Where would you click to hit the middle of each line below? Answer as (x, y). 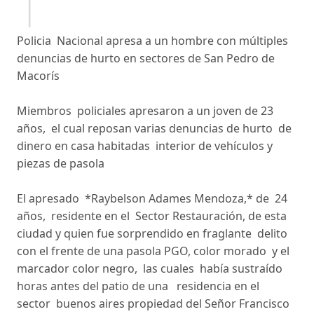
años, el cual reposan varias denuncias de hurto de (154, 128)
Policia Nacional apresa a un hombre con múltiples (152, 40)
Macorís (40, 75)
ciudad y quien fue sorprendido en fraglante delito (153, 233)
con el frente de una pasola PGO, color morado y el (153, 251)
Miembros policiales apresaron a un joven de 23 (145, 110)
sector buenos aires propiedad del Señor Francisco (153, 303)
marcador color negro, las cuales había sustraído (150, 268)
